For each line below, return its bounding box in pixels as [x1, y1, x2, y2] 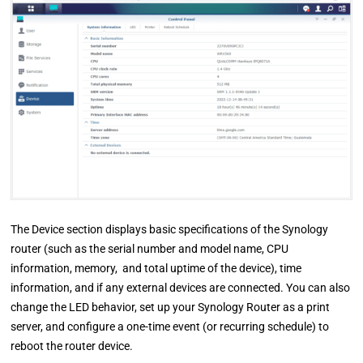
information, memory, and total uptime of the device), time [11, 261, 302, 275]
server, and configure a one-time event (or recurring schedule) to [11, 319, 330, 333]
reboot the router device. [11, 339, 134, 352]
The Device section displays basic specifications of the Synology [11, 222, 329, 236]
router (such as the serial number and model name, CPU [11, 241, 289, 255]
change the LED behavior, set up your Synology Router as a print [11, 300, 331, 314]
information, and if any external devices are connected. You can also [11, 280, 351, 294]
